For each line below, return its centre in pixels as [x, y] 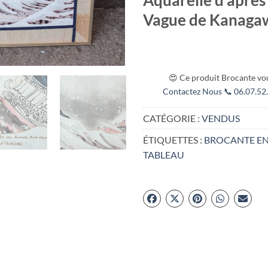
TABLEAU [164, 155]
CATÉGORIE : [172, 118]
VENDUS [221, 118]
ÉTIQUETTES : [173, 140]
